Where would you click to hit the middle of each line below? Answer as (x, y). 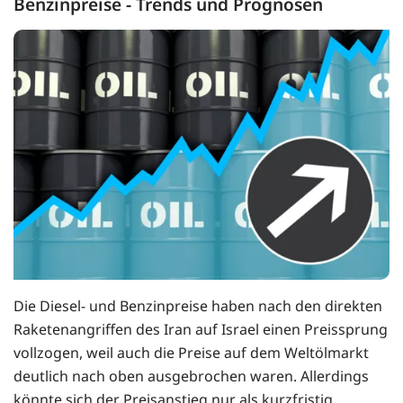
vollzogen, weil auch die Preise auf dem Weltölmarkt (191, 353)
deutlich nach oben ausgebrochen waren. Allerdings (191, 376)
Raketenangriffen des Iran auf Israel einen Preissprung (201, 330)
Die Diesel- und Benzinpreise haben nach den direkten (198, 306)
